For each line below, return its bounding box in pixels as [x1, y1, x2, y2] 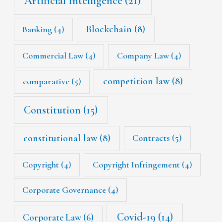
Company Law [116, 50, 169, 61]
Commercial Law [22, 50, 84, 61]
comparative [22, 76, 69, 87]
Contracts [132, 132, 170, 144]
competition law [103, 75, 170, 88]
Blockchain [86, 23, 132, 35]
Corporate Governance [22, 184, 107, 195]
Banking [22, 23, 53, 35]
